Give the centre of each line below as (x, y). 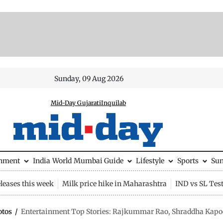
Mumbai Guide (98, 161)
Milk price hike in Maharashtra (114, 183)
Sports (188, 161)
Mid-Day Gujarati (76, 103)
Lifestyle (150, 161)
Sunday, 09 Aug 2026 (89, 79)
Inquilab (114, 103)
